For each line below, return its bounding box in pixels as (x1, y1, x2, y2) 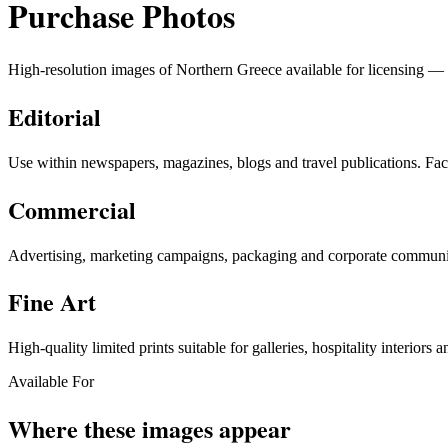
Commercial (8, 191, 136, 227)
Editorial (8, 98, 101, 134)
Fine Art (8, 284, 96, 320)
